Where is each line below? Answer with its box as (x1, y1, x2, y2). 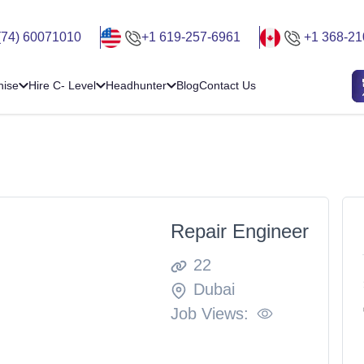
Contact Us (199, 79, 256, 93)
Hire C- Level (28, 79, 96, 93)
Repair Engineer (170, 219, 309, 242)
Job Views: (170, 304, 249, 323)
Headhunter (106, 79, 167, 93)
